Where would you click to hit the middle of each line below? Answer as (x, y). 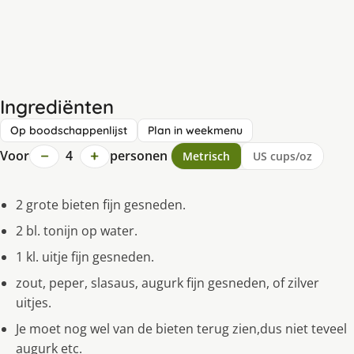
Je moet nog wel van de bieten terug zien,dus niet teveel (181, 329)
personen (138, 156)
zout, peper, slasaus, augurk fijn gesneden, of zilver (168, 283)
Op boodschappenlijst (69, 131)
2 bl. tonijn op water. (77, 231)
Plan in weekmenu (195, 131)
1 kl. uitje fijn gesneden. (85, 257)
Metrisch (206, 156)
